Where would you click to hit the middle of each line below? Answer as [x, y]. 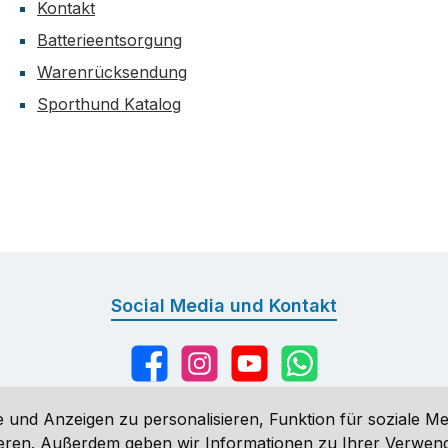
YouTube [259, 374]
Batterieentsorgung [109, 40]
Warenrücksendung [112, 72]
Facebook [163, 374]
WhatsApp [315, 374]
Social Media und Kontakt [224, 306]
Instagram [213, 374]
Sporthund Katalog [109, 104]
